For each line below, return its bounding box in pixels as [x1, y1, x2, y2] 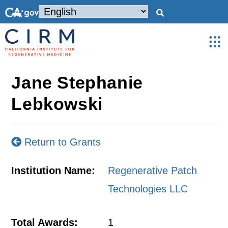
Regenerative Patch [108, 165, 197, 176]
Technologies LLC [108, 183, 188, 194]
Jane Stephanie [11, 73, 143, 92]
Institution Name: [11, 165, 96, 176]
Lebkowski [11, 94, 103, 113]
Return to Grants [21, 136, 101, 148]
